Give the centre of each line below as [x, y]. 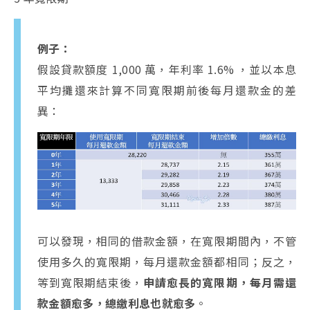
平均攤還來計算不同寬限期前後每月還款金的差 [167, 90]
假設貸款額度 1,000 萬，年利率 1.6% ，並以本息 [167, 69]
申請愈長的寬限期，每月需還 [220, 283]
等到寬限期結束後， [91, 283]
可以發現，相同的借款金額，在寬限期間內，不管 [167, 241]
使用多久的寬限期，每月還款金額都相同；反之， [167, 262]
